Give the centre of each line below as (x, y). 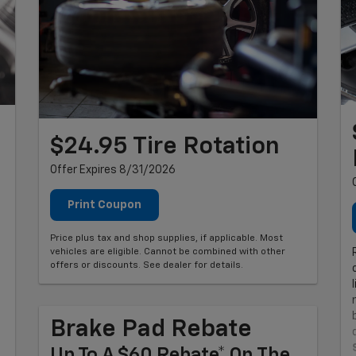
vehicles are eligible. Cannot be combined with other (168, 252)
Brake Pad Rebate (151, 329)
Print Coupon (104, 205)
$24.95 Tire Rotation (165, 147)
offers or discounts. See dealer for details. (147, 265)
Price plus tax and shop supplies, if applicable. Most (166, 238)
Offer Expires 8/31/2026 (113, 170)
